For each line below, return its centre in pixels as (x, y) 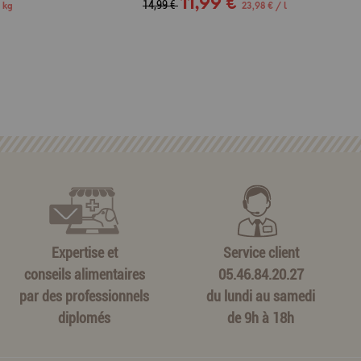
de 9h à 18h (261, 317)
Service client (261, 252)
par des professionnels (84, 296)
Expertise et (84, 252)
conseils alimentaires (84, 274)
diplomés (84, 317)
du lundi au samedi (261, 296)
